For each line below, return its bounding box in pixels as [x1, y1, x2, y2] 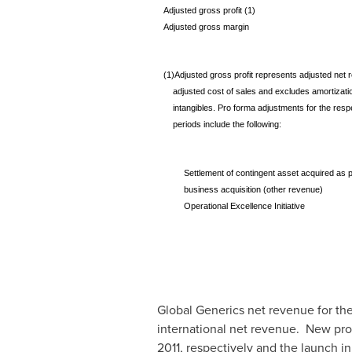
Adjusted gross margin [163, 22, 249, 31]
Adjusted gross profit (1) [163, 5, 255, 15]
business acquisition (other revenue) [183, 185, 323, 194]
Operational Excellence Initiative [183, 201, 305, 211]
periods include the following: [163, 119, 284, 129]
